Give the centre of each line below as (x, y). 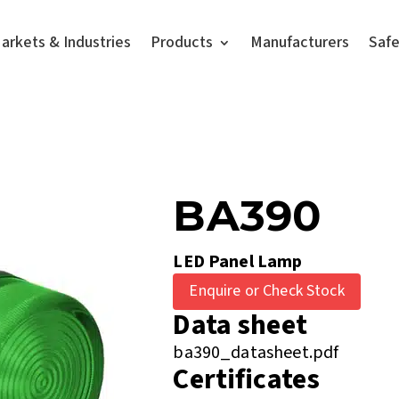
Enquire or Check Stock (267, 291)
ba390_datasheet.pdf (256, 352)
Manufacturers (300, 42)
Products (182, 42)
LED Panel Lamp (238, 262)
